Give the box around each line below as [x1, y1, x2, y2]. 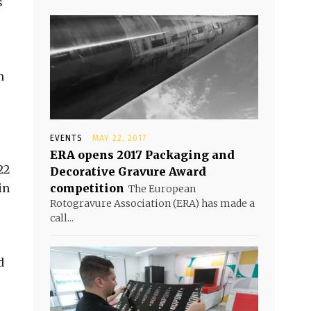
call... [50, 212, 74, 225]
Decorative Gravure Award [50, 165, 206, 179]
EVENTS [50, 133, 83, 144]
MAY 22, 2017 [92, 133, 146, 144]
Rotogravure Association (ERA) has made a [50, 197, 255, 210]
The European [128, 183, 196, 196]
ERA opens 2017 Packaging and [50, 148, 235, 162]
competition [50, 181, 124, 196]
